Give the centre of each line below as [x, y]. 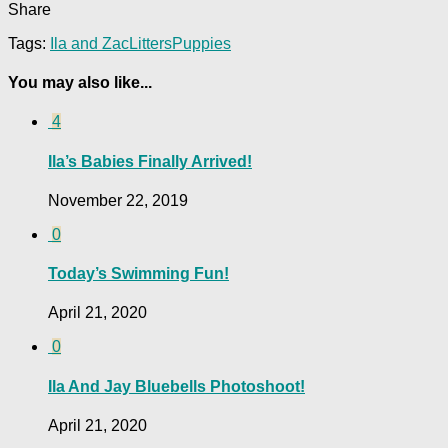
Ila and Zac [89, 43]
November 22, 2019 [118, 200]
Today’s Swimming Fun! [138, 274]
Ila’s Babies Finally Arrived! [150, 161]
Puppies [201, 43]
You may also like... [80, 83]
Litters [150, 43]
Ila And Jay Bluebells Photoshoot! [176, 386]
